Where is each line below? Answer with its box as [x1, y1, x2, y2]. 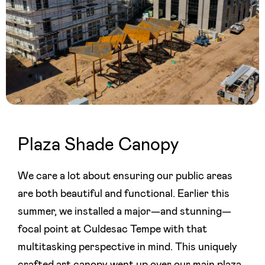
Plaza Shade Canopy [18, 136, 179, 154]
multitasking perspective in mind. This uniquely [18, 242, 237, 253]
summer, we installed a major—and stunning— [18, 206, 231, 217]
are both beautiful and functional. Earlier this [18, 189, 230, 199]
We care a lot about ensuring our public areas [18, 171, 232, 182]
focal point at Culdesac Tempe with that [18, 224, 207, 235]
